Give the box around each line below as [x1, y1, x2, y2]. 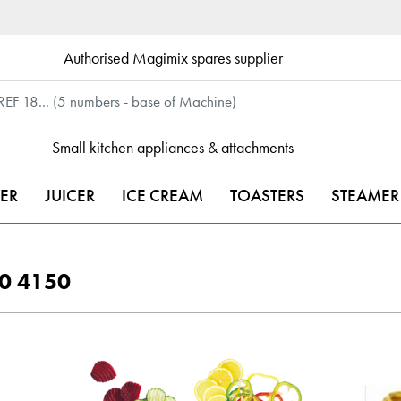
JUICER [45, 184, 95, 207]
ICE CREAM [122, 184, 203, 207]
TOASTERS [230, 184, 304, 207]
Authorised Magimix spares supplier [63, 47, 283, 68]
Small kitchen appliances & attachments [52, 136, 294, 158]
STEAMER [331, 184, 399, 207]
